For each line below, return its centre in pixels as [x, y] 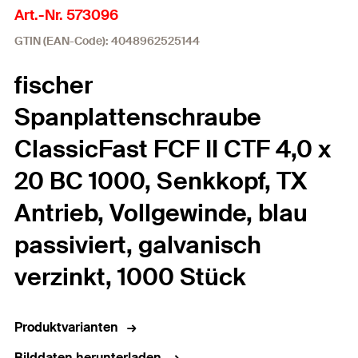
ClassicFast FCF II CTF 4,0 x [173, 149]
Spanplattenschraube [138, 117]
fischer [54, 85]
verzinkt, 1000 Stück [130, 277]
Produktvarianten [66, 327]
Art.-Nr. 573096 [66, 15]
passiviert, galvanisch [138, 245]
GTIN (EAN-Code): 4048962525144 [107, 41]
